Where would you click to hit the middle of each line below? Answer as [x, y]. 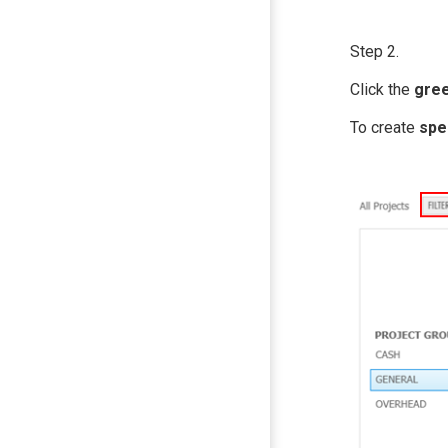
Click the [382, 90]
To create [384, 128]
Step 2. [374, 52]
